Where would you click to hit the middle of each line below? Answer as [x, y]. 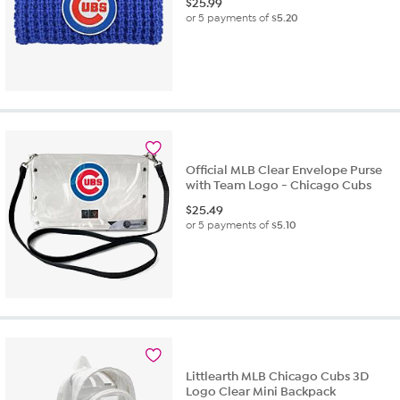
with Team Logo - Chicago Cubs [279, 185]
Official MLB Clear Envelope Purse [284, 170]
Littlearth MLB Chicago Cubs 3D [278, 377]
